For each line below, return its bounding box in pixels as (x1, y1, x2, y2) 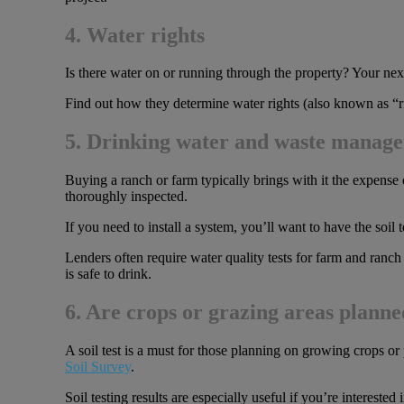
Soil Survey (65, 359, 131, 375)
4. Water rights (65, 23, 205, 47)
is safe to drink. (65, 266, 151, 282)
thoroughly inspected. (65, 188, 188, 205)
